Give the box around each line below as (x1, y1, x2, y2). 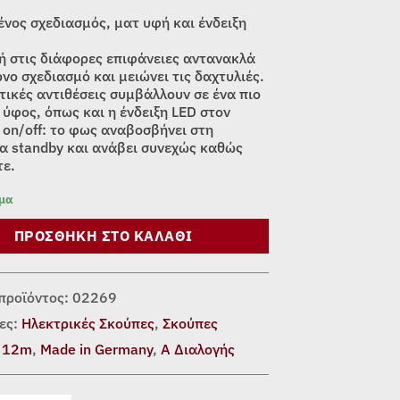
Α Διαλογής (161, 339, 236, 358)
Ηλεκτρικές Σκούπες (21, 313, 155, 332)
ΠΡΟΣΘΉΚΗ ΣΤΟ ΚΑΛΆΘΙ (13, 227, 193, 245)
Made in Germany (40, 339, 154, 358)
